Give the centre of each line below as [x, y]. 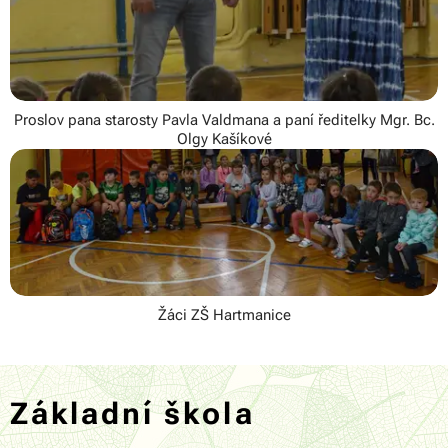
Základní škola [132, 414]
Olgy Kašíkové [224, 139]
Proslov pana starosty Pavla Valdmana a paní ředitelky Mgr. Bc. [224, 120]
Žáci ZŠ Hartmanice [224, 315]
